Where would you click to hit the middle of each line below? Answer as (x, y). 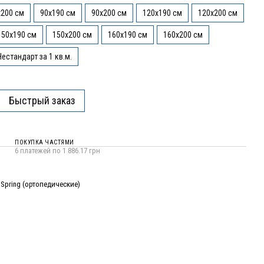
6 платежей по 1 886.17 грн (57, 150)
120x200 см (218, 13)
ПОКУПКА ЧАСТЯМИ (44, 142)
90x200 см (109, 13)
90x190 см (58, 13)
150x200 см (72, 35)
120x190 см (162, 13)
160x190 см (128, 35)
